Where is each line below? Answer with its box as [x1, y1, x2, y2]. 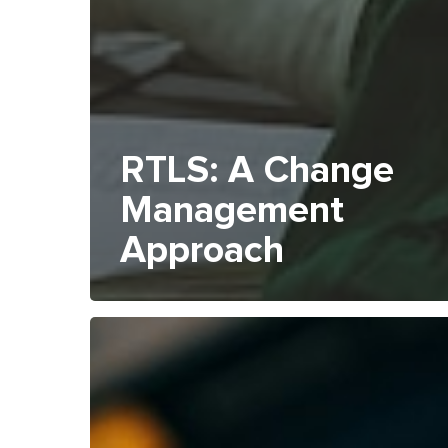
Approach [120, 232, 284, 270]
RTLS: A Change [120, 152, 394, 190]
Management [120, 192, 344, 230]
